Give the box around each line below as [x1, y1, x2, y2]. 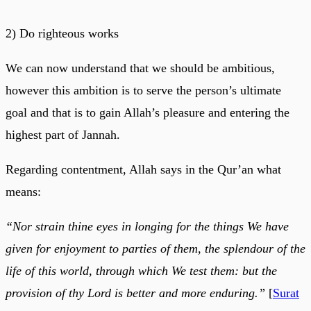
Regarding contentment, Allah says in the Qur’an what [6, 162, 281, 176]
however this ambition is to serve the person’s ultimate [6, 83, 281, 97]
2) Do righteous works [6, 26, 119, 40]
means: [6, 184, 41, 199]
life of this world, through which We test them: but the [6, 263, 277, 278]
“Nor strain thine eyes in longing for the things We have [6, 219, 289, 233]
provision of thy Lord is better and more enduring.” [6, 285, 269, 300]
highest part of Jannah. [6, 127, 120, 142]
